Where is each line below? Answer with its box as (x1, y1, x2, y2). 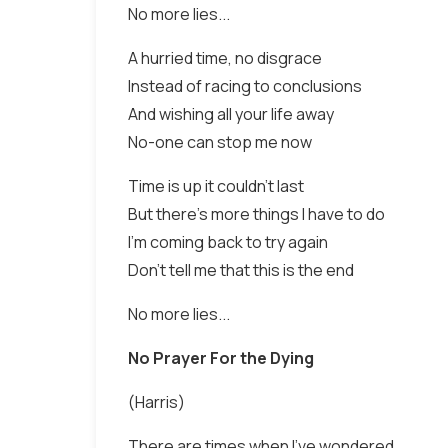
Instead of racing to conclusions (128, 75, 362, 97)
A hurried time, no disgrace (128, 47, 322, 69)
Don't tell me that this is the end (128, 259, 354, 281)
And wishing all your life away (128, 103, 334, 125)
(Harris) (128, 391, 185, 413)
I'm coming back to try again (128, 231, 328, 253)
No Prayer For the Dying (128, 347, 314, 369)
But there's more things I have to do (128, 203, 385, 225)
